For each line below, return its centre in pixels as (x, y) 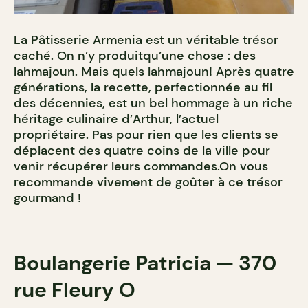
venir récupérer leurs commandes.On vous (141, 167)
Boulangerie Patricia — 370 (145, 263)
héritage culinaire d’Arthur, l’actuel (116, 119)
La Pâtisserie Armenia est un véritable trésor (146, 40)
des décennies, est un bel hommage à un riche (153, 103)
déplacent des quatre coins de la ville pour (142, 151)
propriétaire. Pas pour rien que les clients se (146, 135)
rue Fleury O (75, 290)
